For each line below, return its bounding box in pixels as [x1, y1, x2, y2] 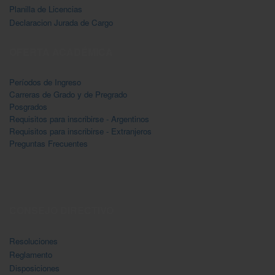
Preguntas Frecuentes [9, 137, 88, 149]
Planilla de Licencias [9, 2, 82, 15]
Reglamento [9, 248, 52, 260]
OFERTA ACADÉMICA [9, 44, 113, 59]
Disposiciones [9, 261, 60, 274]
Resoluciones [9, 234, 58, 247]
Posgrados [9, 100, 47, 112]
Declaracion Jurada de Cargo [9, 16, 113, 28]
